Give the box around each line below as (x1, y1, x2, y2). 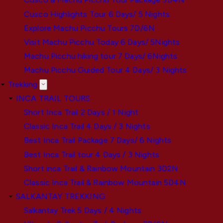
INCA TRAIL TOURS (16, 93, 91, 103)
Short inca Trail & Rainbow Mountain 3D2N (24, 163, 179, 173)
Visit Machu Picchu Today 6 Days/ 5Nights (24, 37, 180, 47)
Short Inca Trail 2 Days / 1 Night (24, 107, 139, 117)
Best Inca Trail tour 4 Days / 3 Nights (24, 149, 160, 159)
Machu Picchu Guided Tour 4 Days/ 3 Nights (24, 65, 187, 75)
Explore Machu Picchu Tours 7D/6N (24, 23, 155, 33)
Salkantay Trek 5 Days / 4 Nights (24, 206, 142, 216)
